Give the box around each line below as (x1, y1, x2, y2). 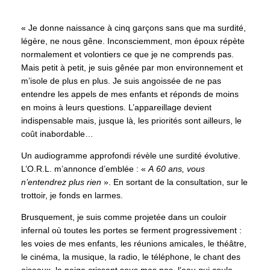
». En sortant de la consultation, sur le (101, 177, 248, 187)
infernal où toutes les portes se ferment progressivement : (21, 225, 242, 236)
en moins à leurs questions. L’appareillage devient (21, 102, 212, 113)
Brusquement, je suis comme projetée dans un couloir (21, 212, 227, 222)
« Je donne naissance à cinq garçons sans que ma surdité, (21, 23, 246, 33)
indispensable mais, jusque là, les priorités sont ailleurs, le (21, 116, 242, 126)
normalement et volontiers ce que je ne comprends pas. (21, 49, 234, 60)
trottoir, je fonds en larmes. (21, 190, 123, 201)
